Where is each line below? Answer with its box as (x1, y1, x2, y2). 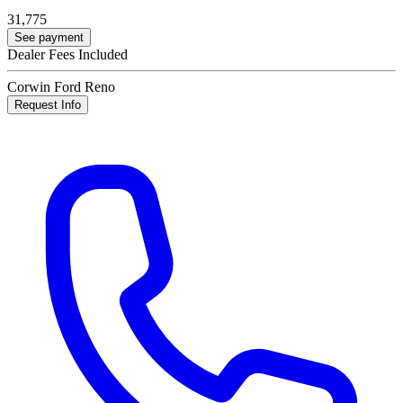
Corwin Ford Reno (7, 79, 115, 95)
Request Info (14, 98, 81, 112)
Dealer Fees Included (7, 47, 128, 63)
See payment (14, 31, 84, 45)
